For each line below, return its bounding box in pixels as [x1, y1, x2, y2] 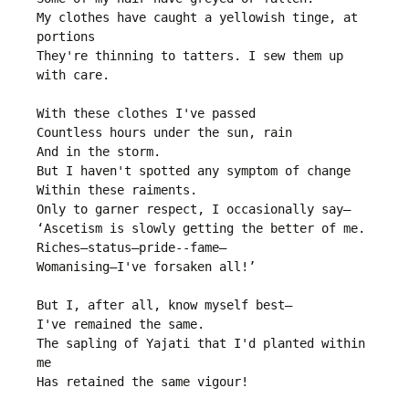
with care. [37, 68, 110, 83]
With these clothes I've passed [37, 106, 256, 121]
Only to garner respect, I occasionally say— [37, 202, 351, 217]
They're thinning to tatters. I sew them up [37, 48, 343, 64]
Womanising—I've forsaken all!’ [37, 259, 256, 275]
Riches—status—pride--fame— [37, 240, 226, 256]
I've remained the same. [37, 317, 204, 332]
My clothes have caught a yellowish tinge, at [37, 10, 358, 26]
